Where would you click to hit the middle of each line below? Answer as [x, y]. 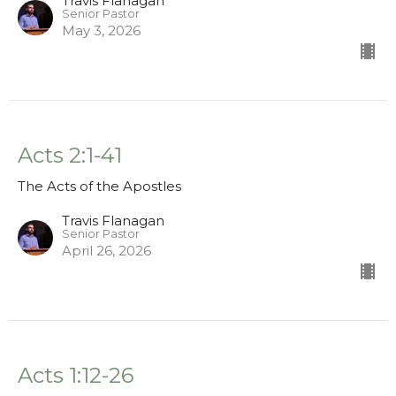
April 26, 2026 [107, 251]
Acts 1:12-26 [76, 376]
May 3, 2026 [101, 31]
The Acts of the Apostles [99, 187]
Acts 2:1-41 [70, 156]
